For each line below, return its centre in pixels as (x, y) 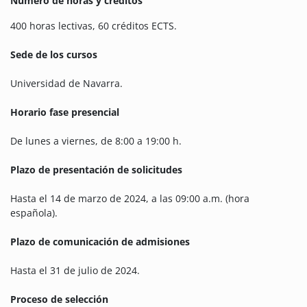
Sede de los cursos (54, 55)
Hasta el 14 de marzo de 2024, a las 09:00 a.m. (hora (130, 199)
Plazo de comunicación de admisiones (100, 242)
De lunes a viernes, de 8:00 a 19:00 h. (96, 141)
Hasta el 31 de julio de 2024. (75, 271)
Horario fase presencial (65, 112)
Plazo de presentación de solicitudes (96, 170)
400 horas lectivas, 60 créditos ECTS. (94, 26)
